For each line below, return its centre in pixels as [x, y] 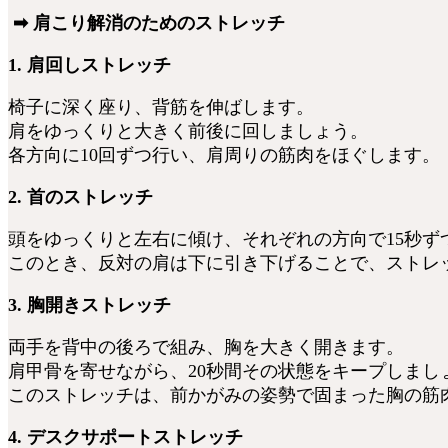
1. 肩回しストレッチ [89, 65]
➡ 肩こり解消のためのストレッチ [146, 23]
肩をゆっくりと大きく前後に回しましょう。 [188, 131]
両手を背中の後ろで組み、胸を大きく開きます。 [206, 347]
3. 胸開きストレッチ [89, 305]
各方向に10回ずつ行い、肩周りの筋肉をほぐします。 [224, 155]
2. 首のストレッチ [80, 197]
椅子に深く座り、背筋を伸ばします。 [161, 107]
